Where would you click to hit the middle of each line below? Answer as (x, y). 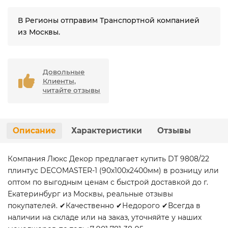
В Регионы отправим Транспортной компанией (109, 21)
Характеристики (107, 131)
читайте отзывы (72, 90)
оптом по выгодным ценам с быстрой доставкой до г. (108, 182)
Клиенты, (59, 81)
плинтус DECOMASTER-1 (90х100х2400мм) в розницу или (113, 171)
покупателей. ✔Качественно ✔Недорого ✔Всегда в (104, 206)
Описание (34, 131)
